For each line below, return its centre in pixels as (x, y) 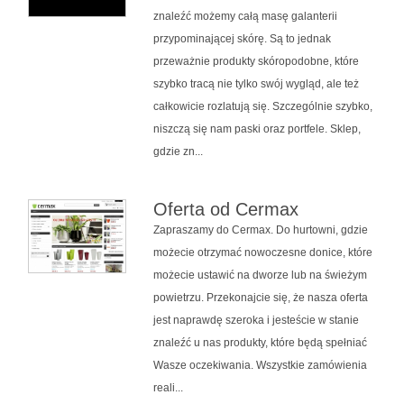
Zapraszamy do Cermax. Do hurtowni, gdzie (260, 230)
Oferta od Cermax (225, 209)
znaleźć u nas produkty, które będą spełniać (260, 342)
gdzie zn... (178, 151)
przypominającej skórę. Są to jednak (242, 38)
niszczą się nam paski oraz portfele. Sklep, (257, 129)
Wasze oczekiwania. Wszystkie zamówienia (260, 365)
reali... (168, 387)
